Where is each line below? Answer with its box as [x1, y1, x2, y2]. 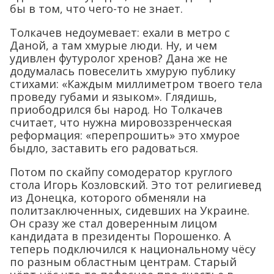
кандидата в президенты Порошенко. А [10, 228, 231, 243]
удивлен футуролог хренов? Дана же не [10, 50, 228, 65]
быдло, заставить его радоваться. [10, 140, 198, 155]
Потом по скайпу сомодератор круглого [10, 164, 232, 179]
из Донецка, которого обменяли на [10, 190, 206, 205]
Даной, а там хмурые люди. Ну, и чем [10, 37, 217, 53]
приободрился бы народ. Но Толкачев [10, 102, 223, 117]
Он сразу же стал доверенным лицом [10, 215, 217, 231]
